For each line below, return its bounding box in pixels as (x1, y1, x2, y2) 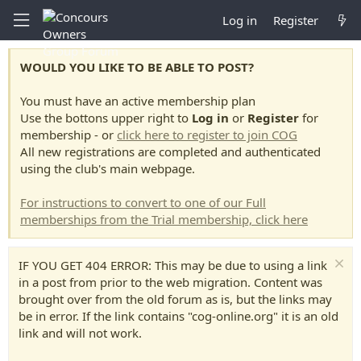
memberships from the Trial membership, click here (20, 211, 308, 227)
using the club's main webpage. (20, 160, 195, 176)
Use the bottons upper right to (20, 110, 192, 126)
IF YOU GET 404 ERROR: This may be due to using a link (19, 257, 327, 273)
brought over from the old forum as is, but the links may (19, 291, 332, 307)
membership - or (20, 127, 117, 143)
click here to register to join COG (117, 127, 297, 143)
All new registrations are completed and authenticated (20, 143, 321, 160)
